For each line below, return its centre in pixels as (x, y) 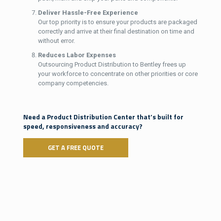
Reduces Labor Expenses (77, 55)
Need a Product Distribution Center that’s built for (103, 116)
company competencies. (73, 83)
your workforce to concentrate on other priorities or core (118, 74)
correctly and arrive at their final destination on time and (116, 31)
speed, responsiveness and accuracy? (83, 126)
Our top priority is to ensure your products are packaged (117, 22)
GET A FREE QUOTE (75, 147)
